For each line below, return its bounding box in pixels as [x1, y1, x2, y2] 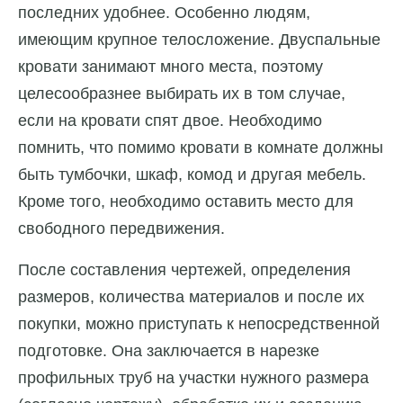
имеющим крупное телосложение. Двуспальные [18, 31, 381, 49]
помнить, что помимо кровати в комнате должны [18, 139, 383, 157]
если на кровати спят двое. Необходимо [18, 112, 322, 130]
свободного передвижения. [18, 219, 225, 238]
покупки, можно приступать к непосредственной [18, 315, 380, 334]
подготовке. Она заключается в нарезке [18, 342, 319, 361]
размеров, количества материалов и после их [18, 288, 364, 307]
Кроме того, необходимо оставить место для [18, 193, 354, 211]
